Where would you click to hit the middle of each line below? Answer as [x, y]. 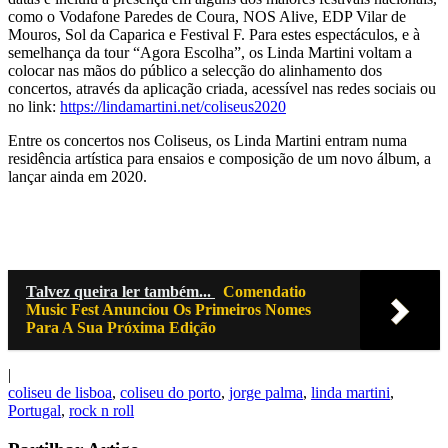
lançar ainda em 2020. [77, 177]
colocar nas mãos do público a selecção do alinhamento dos [195, 71]
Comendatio [264, 292]
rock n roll [101, 411]
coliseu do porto [170, 393]
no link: [34, 107]
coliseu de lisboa [60, 393]
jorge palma [266, 393]
